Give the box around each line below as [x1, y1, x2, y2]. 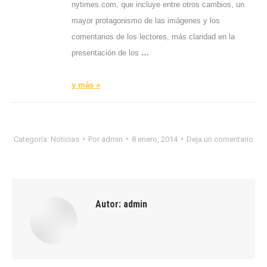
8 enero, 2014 [132, 134, 178, 144]
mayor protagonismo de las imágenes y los [72, 15, 220, 25]
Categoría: [14, 134, 51, 144]
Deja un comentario [187, 134, 253, 144]
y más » [72, 80, 100, 89]
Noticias [51, 134, 79, 144]
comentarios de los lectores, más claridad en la [72, 32, 235, 41]
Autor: [95, 198, 121, 210]
